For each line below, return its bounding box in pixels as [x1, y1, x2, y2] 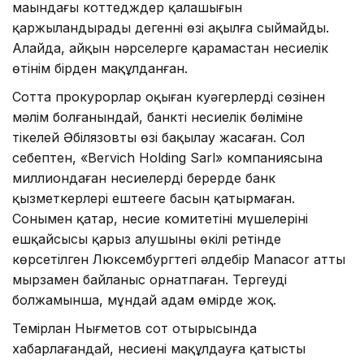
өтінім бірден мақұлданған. [12, 59, 188, 76]
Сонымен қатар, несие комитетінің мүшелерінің [12, 210, 308, 227]
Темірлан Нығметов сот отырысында [12, 319, 257, 336]
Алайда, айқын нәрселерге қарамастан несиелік [12, 39, 328, 56]
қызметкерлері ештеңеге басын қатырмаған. [12, 189, 295, 206]
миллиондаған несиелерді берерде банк [12, 169, 275, 186]
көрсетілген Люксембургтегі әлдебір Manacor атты [12, 250, 345, 267]
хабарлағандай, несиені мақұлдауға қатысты [12, 340, 305, 357]
